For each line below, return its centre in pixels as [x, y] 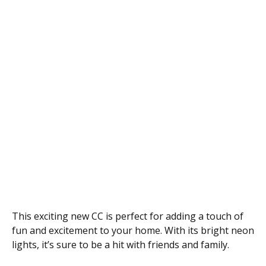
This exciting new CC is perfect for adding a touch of [128, 216]
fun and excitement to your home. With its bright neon [133, 230]
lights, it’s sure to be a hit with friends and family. [121, 244]
